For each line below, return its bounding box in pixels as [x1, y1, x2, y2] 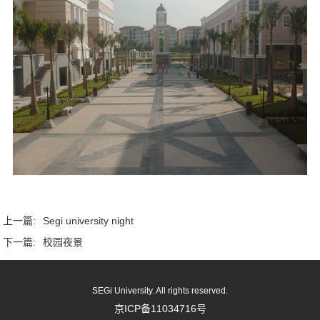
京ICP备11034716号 [114, 302, 206, 314]
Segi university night [43, 214, 134, 226]
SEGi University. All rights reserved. [92, 285, 228, 296]
